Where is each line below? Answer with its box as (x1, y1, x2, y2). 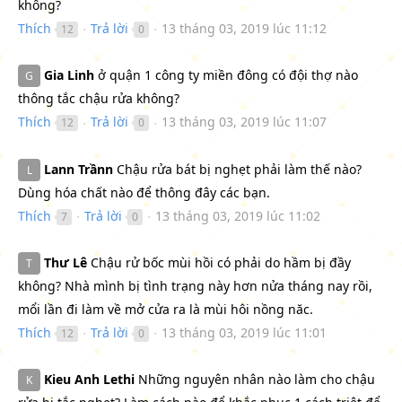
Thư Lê (44, 253, 87, 271)
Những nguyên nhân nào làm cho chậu (135, 371, 375, 389)
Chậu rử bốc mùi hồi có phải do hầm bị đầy (87, 253, 351, 271)
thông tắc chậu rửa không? (18, 90, 179, 108)
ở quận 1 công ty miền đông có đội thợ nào (94, 66, 358, 84)
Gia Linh (44, 66, 94, 84)
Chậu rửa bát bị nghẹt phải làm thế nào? (113, 160, 362, 178)
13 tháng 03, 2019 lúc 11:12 (162, 20, 327, 38)
